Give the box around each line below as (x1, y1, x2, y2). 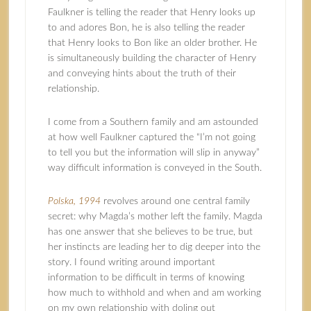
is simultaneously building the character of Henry (47, 53, 256, 63)
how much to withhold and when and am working (47, 288, 261, 298)
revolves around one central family (100, 196, 250, 206)
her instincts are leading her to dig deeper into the (47, 242, 260, 252)
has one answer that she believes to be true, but (47, 227, 253, 237)
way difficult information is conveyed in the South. (47, 163, 262, 173)
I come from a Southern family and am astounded (47, 117, 258, 127)
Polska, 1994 (47, 196, 101, 206)
